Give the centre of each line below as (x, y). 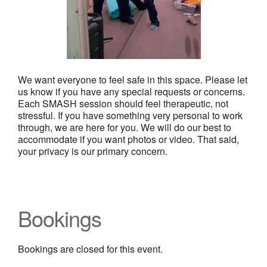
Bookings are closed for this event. (90, 249)
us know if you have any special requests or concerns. (131, 92)
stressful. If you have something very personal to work (130, 116)
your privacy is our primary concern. (93, 151)
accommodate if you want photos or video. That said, (128, 139)
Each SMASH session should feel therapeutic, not (123, 104)
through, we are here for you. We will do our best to (125, 128)
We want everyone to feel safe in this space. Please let (133, 80)
